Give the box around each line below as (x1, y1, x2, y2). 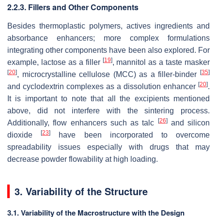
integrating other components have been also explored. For (7, 46, 210, 55)
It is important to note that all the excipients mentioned (7, 94, 210, 103)
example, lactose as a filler (7, 58, 103, 67)
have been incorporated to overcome (50, 131, 210, 139)
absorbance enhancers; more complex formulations (7, 34, 210, 43)
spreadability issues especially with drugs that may (7, 143, 210, 152)
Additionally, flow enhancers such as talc (7, 119, 158, 127)
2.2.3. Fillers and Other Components (7, 1, 139, 13)
